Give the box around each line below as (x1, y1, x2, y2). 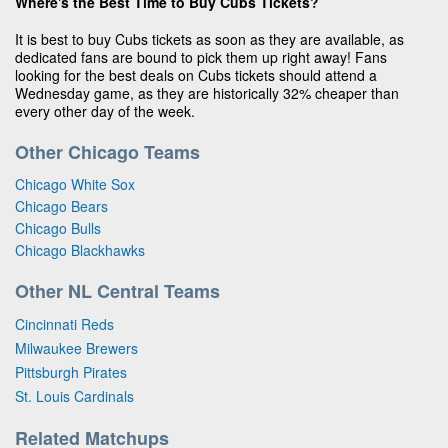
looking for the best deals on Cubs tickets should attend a (15, 64, 377, 85)
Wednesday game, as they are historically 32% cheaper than (15, 82, 399, 103)
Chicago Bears (15, 195, 108, 216)
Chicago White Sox (15, 173, 135, 194)
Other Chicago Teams (15, 138, 200, 165)
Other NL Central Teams (15, 277, 220, 304)
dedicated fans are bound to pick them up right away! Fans (15, 46, 387, 67)
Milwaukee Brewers (15, 337, 138, 358)
